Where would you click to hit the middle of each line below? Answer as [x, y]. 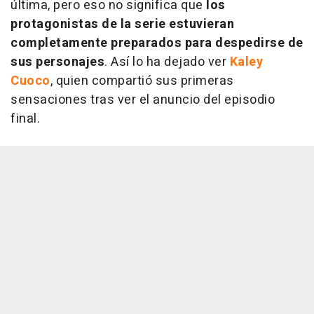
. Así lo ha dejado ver [167, 62]
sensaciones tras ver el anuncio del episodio [143, 100]
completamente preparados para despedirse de [157, 43]
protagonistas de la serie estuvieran [122, 24]
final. [25, 119]
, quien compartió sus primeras [142, 81]
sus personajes [57, 62]
